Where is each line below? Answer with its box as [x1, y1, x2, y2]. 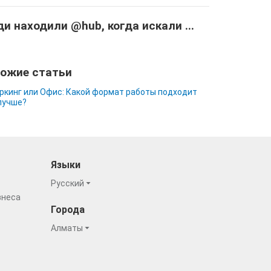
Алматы [50, 223, 85, 233]
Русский [50, 178, 86, 188]
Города [50, 204, 85, 215]
